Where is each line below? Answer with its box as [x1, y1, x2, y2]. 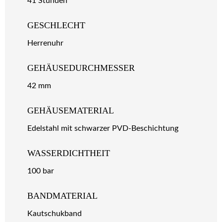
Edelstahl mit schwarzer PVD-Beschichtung [27, 124, 178, 132]
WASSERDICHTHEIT [27, 148, 110, 158]
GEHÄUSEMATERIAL [27, 105, 114, 115]
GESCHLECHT [27, 20, 85, 30]
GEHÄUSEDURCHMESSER [27, 62, 135, 73]
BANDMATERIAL [27, 190, 98, 201]
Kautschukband [27, 209, 82, 218]
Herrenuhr [27, 39, 63, 47]
